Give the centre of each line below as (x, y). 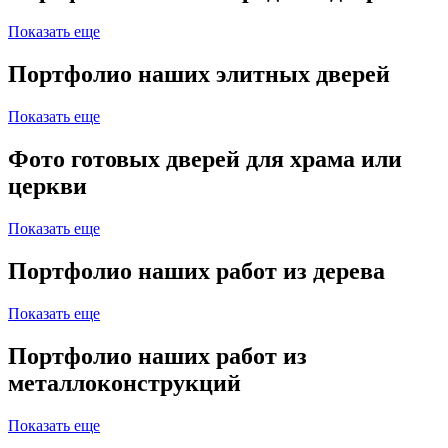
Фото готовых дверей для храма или (205, 159)
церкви (47, 186)
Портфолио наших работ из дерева (196, 270)
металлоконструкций (124, 382)
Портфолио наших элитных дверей (199, 74)
